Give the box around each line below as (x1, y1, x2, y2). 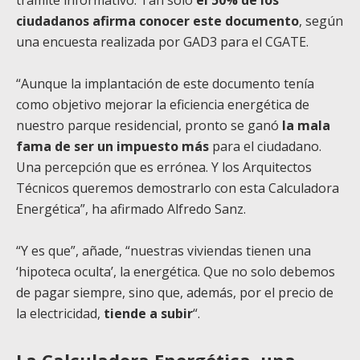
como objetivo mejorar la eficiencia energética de (16, 96, 309, 114)
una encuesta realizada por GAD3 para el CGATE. (16, 33, 309, 51)
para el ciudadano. (209, 137, 321, 156)
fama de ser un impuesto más (16, 137, 209, 156)
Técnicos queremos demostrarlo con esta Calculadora (16, 179, 339, 198)
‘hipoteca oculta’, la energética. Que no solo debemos (16, 263, 335, 281)
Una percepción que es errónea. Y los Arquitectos (16, 158, 312, 177)
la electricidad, (16, 305, 104, 323)
